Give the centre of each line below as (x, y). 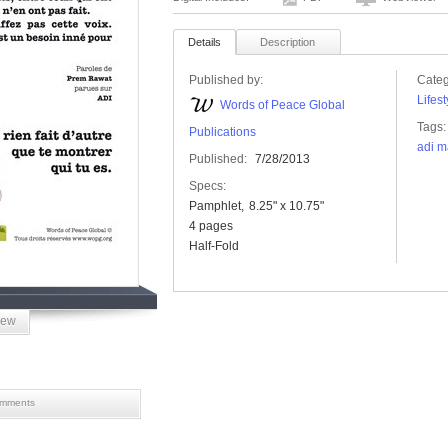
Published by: (226, 80)
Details (204, 42)
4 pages (211, 226)
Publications (222, 132)
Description (287, 42)
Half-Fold (214, 246)
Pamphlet (215, 206)
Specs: (207, 186)
